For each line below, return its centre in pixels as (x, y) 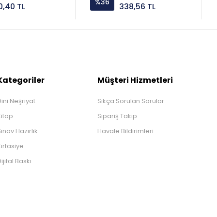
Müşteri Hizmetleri (135, 80)
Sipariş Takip (117, 116)
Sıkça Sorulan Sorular (131, 101)
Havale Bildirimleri (126, 131)
